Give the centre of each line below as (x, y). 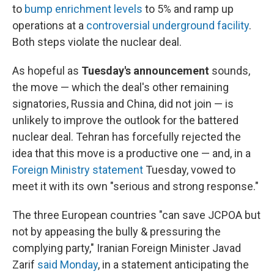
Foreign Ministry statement (78, 170)
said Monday (68, 265)
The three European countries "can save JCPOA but (136, 215)
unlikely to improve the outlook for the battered (125, 120)
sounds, (230, 71)
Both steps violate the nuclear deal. (97, 42)
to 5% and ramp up (188, 9)
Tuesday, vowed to (189, 170)
